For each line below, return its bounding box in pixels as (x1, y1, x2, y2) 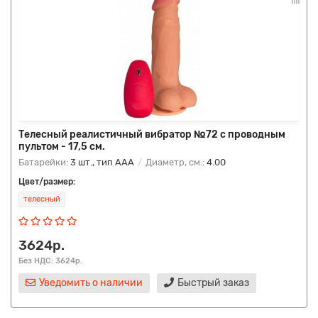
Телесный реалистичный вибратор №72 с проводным (18, 128, 285, 141)
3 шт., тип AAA (70, 157, 134, 168)
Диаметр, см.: (143, 157, 207, 168)
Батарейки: (18, 157, 70, 168)
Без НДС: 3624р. (18, 256, 82, 265)
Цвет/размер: (18, 177, 75, 187)
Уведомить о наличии (39, 277, 143, 289)
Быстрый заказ (177, 277, 249, 289)
